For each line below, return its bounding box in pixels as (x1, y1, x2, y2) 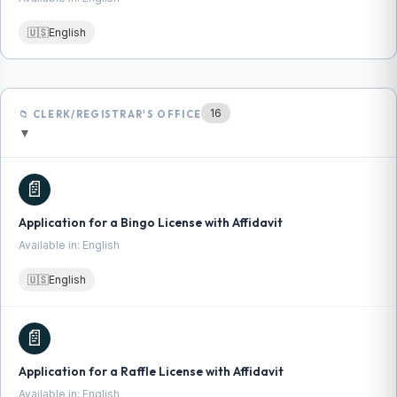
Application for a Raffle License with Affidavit (19, 363, 284, 379)
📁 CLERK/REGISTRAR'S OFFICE (19, 108, 202, 121)
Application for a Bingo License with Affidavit (19, 214, 283, 230)
